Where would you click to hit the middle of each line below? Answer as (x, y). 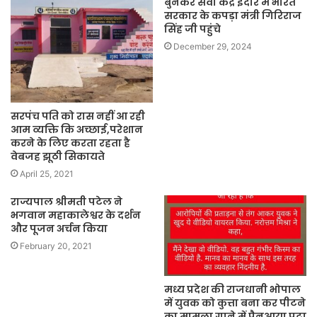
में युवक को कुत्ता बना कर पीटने (235, 302)
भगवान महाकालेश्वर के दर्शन (76, 215)
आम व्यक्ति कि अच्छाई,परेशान (77, 130)
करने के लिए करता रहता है (70, 143)
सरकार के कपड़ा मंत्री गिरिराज (233, 16)
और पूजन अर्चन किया (59, 229)
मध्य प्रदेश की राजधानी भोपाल (232, 289)
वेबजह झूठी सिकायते (58, 157)
